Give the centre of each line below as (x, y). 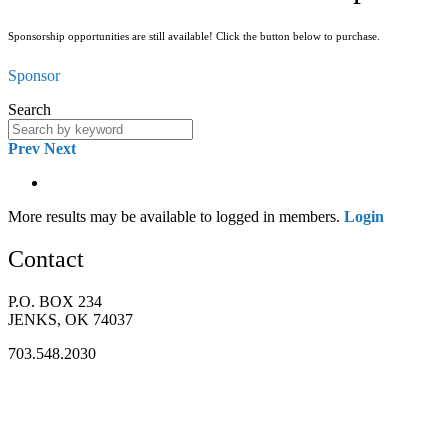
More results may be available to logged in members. (176, 217)
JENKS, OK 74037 (70, 320)
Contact (46, 259)
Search (29, 110)
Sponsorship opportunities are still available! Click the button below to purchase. (194, 36)
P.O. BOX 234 (55, 302)
